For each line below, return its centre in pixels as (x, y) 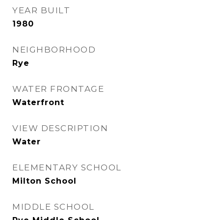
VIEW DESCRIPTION (60, 128)
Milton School (44, 181)
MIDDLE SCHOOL (54, 207)
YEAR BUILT (41, 10)
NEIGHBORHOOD (54, 50)
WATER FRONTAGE (58, 89)
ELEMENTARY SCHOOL (67, 167)
